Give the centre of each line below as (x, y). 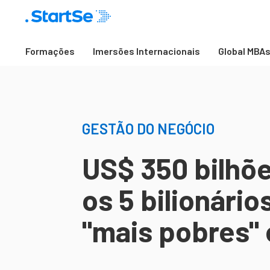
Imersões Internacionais (146, 51)
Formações (50, 51)
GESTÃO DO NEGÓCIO (148, 129)
